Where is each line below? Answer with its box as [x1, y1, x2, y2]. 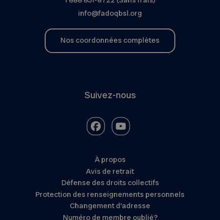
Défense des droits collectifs [61, 178, 159, 188]
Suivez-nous [84, 88, 136, 101]
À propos [94, 155, 126, 165]
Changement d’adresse [70, 201, 150, 211]
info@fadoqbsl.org [78, 8, 142, 18]
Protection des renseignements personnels [35, 189, 185, 199]
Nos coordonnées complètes [60, 35, 160, 46]
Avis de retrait [86, 166, 134, 176]
